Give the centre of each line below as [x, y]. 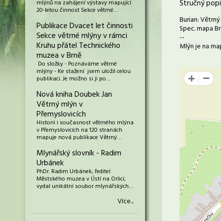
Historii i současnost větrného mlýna [85, 123]
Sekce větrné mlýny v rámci [82, 36]
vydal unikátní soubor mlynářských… [85, 186]
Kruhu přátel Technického [78, 46]
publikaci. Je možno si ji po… [74, 79]
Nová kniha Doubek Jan [74, 95]
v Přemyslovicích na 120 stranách [79, 130]
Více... [126, 202]
